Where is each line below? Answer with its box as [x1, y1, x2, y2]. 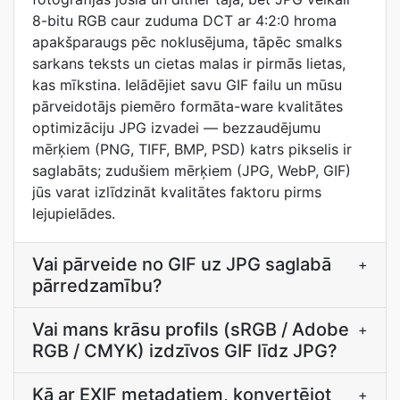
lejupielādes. [32, 204, 115, 222]
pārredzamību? [32, 275, 162, 296]
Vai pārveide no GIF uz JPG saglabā [32, 254, 331, 275]
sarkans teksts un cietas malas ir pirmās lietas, [32, 54, 346, 72]
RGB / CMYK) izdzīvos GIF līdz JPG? [32, 340, 337, 362]
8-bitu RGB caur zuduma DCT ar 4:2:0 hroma [32, 12, 337, 29]
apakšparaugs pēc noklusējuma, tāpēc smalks [32, 33, 342, 51]
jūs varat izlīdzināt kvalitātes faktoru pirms [32, 183, 321, 201]
